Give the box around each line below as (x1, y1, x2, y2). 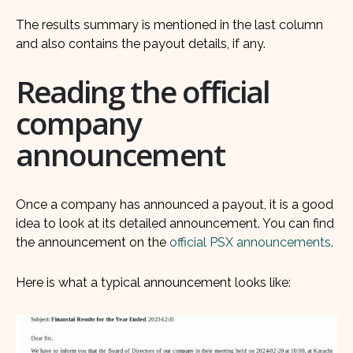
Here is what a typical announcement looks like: (16, 275, 291, 291)
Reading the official (16, 70, 270, 112)
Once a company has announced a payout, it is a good (16, 196, 333, 212)
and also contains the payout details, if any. (16, 35, 266, 51)
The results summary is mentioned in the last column (16, 17, 323, 32)
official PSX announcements (169, 234, 331, 250)
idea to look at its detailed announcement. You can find (16, 215, 334, 231)
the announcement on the (16, 234, 169, 250)
